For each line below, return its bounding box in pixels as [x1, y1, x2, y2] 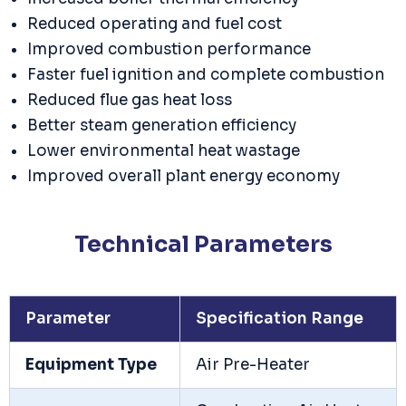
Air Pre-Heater [196, 355, 310, 375]
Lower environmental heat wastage [27, 140, 300, 160]
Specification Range [196, 309, 363, 329]
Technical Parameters [73, 230, 333, 259]
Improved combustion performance [27, 39, 311, 59]
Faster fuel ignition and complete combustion [27, 64, 384, 84]
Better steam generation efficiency [27, 115, 296, 135]
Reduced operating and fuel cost [27, 14, 282, 34]
